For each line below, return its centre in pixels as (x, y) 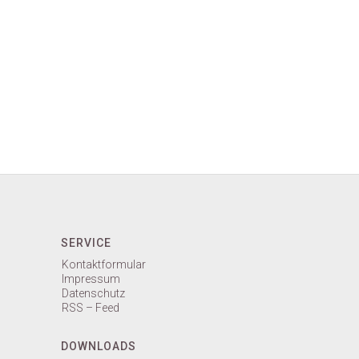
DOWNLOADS (99, 346)
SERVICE (86, 242)
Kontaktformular (104, 264)
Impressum (91, 278)
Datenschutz (93, 293)
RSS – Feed (91, 307)
